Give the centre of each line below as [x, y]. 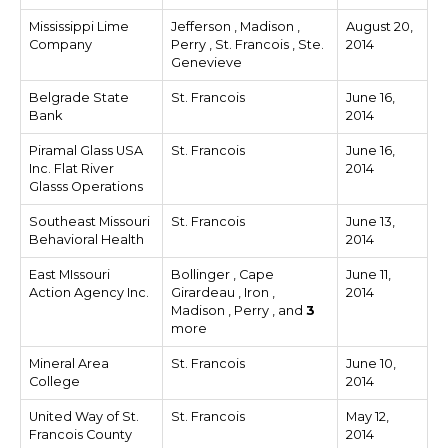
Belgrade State [79, 97]
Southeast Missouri [89, 221]
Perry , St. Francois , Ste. [247, 44]
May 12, [367, 416]
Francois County [80, 434]
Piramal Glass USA [86, 150]
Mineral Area [69, 363]
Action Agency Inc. [89, 292]
